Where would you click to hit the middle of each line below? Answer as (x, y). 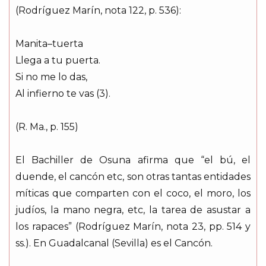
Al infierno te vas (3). (63, 93)
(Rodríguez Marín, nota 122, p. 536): (98, 10)
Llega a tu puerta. (58, 60)
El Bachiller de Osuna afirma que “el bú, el (133, 160)
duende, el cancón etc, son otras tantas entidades (133, 176)
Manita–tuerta (49, 43)
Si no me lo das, (51, 77)
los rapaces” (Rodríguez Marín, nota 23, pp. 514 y (133, 226)
